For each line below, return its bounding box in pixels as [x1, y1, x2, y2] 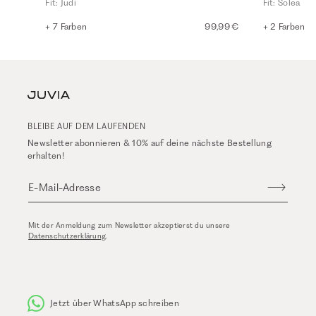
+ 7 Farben [45, 21, 87, 32]
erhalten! [28, 150, 64, 162]
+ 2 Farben [262, 21, 305, 32]
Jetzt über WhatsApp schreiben [50, 298, 179, 309]
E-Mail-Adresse [28, 181, 102, 195]
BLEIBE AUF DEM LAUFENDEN [28, 121, 146, 132]
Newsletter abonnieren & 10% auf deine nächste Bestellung [28, 138, 272, 149]
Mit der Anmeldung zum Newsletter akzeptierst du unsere [28, 221, 231, 231]
